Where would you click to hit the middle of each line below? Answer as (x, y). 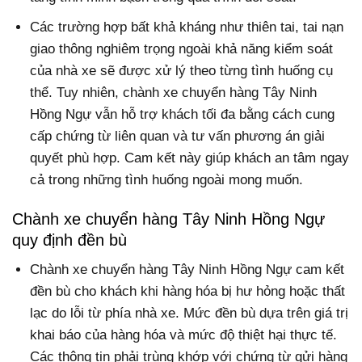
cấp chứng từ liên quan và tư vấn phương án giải (178, 136)
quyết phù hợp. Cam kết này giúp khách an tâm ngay (190, 158)
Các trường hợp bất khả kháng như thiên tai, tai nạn (187, 27)
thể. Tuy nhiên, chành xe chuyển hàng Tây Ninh (174, 93)
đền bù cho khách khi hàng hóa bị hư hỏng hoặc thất (188, 292)
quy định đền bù (69, 240)
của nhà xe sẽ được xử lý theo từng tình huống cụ (182, 71)
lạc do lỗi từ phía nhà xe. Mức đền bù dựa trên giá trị (189, 314)
